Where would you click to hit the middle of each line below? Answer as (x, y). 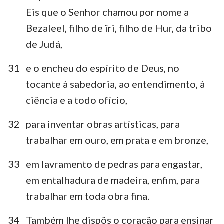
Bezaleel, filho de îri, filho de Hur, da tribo (119, 28)
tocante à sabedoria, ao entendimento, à (115, 84)
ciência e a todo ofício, (77, 100)
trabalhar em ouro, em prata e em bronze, (117, 140)
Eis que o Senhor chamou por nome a (107, 12)
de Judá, (44, 44)
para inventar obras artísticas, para (103, 124)
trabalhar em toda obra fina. (88, 196)
